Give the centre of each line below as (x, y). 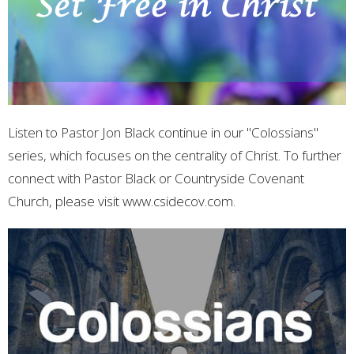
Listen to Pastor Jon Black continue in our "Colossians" (163, 132)
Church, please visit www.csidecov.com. (128, 201)
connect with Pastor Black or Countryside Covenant (156, 178)
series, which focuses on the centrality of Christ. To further (175, 155)
